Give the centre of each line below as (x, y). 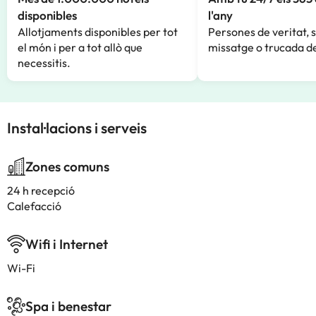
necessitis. (44, 63)
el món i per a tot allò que (80, 47)
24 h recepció (41, 190)
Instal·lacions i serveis (77, 128)
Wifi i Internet (67, 244)
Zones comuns (67, 166)
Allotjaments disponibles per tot (98, 32)
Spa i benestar (68, 306)
